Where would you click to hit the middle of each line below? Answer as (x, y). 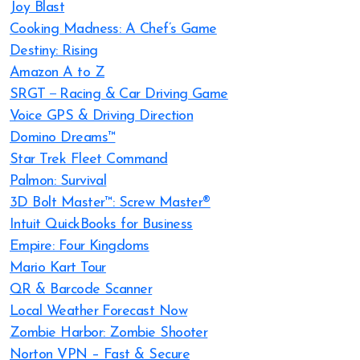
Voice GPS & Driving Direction (102, 116)
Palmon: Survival (58, 181)
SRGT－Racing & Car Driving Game (119, 94)
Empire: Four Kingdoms (80, 246)
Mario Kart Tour (58, 268)
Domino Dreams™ (63, 138)
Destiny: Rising (54, 51)
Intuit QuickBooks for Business (101, 225)
